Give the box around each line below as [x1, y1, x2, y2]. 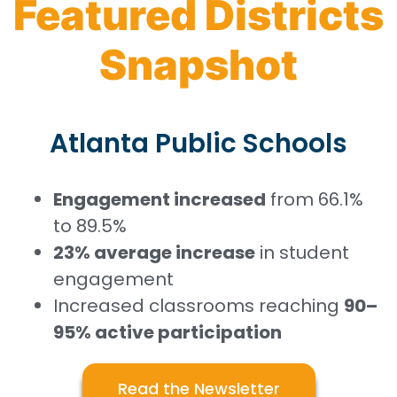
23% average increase [53, 240, 255, 266]
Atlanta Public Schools [50, 124, 347, 161]
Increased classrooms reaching [53, 293, 344, 319]
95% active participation [53, 320, 282, 346]
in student [255, 240, 349, 266]
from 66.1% [266, 187, 363, 213]
